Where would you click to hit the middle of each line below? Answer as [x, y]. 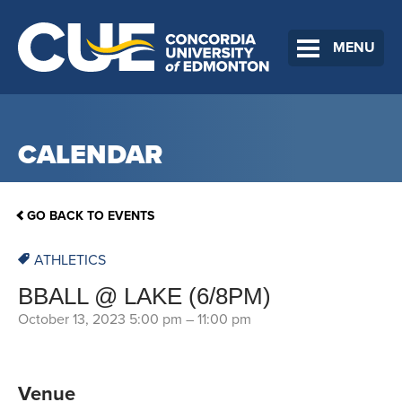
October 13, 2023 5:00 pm [100, 320]
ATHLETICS [70, 261]
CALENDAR [90, 155]
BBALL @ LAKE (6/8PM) [144, 297]
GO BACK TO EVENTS [91, 216]
